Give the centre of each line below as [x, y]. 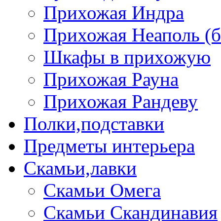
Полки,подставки [94, 124]
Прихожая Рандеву [121, 102]
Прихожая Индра [114, 13]
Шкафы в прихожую [127, 57]
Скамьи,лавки [80, 168]
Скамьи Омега [102, 190]
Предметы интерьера [109, 146]
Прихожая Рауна [111, 79]
